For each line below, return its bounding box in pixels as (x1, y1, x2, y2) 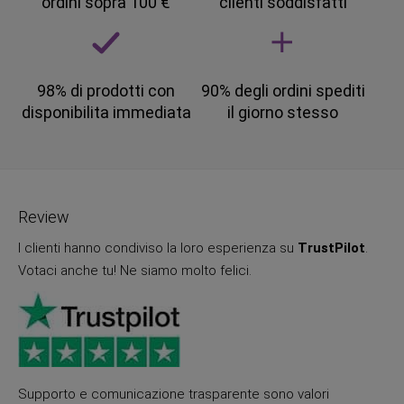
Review (18, 207, 69, 227)
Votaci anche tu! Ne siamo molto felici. (18, 262, 252, 280)
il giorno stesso (227, 103, 339, 123)
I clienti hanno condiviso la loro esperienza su (18, 240, 298, 257)
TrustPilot (298, 240, 365, 257)
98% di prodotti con (37, 81, 176, 101)
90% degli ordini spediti (200, 81, 365, 101)
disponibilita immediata (21, 103, 191, 123)
